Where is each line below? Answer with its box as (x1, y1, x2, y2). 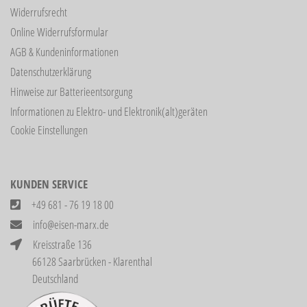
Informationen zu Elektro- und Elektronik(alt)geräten (10, 103, 208, 119)
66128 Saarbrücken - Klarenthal (10, 254, 152, 269)
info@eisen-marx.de (33, 217, 109, 232)
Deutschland (10, 271, 78, 286)
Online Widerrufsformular (10, 24, 108, 40)
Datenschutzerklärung (10, 64, 91, 79)
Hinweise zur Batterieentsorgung (10, 84, 132, 99)
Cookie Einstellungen (10, 122, 88, 138)
